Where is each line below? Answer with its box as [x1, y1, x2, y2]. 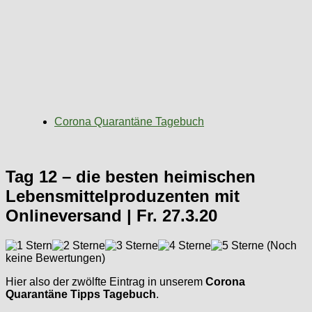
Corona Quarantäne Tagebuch [54, 116, 204, 127]
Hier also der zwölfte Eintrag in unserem [6, 275, 205, 288]
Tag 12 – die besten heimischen [6, 166, 256, 186]
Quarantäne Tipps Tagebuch [6, 288, 156, 300]
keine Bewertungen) [6, 251, 105, 264]
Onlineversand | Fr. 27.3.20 [6, 205, 217, 225]
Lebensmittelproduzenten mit [6, 186, 240, 205]
